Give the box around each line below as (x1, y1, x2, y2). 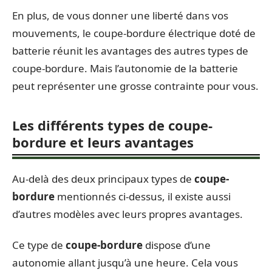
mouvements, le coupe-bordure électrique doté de (12, 25, 256, 40)
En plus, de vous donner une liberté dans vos (12, 8, 228, 22)
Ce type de (12, 238, 66, 252)
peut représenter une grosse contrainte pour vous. (12, 78, 259, 93)
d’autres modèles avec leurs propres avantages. (12, 206, 243, 221)
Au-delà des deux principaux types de (12, 171, 194, 186)
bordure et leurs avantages (12, 132, 194, 151)
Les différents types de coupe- (12, 115, 212, 134)
